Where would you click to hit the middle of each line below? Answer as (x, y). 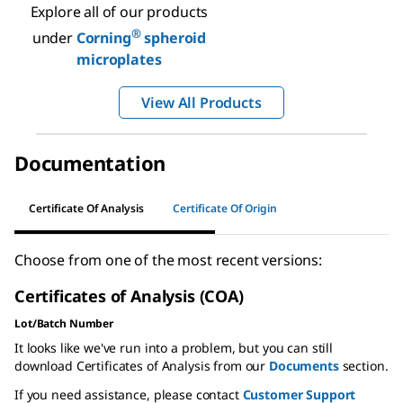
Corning (103, 38)
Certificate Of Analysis (86, 208)
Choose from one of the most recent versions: (168, 260)
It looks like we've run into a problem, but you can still (174, 348)
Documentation (90, 163)
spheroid (174, 38)
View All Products (201, 103)
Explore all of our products (119, 12)
